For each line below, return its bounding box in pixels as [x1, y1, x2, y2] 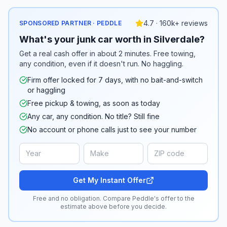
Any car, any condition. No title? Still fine [27, 112, 160, 121]
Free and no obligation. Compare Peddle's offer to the [32, 195, 195, 202]
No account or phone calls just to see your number [27, 125, 197, 134]
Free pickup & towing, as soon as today [27, 99, 160, 107]
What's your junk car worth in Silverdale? [19, 34, 205, 45]
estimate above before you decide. [60, 203, 167, 210]
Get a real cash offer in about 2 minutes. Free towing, [19, 49, 196, 58]
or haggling [27, 86, 65, 94]
